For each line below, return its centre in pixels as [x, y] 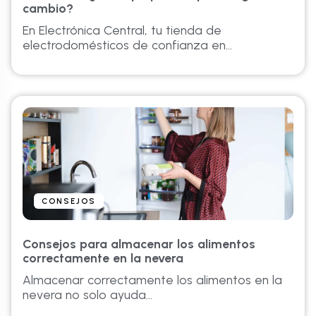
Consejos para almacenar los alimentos [139, 244]
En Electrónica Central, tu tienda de [122, 30]
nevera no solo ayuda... [87, 294]
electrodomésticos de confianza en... [127, 45]
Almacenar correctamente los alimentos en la [152, 280]
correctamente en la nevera [103, 258]
